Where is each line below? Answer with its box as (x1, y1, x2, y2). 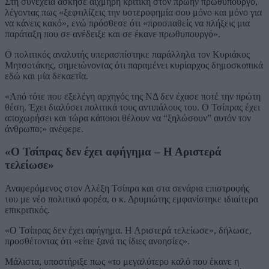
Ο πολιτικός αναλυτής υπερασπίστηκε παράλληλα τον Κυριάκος (5, 49, 250, 59)
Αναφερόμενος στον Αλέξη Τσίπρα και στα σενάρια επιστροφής (5, 183, 249, 194)
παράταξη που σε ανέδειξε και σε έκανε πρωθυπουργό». (5, 28, 220, 39)
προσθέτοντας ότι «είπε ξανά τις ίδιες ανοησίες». (5, 236, 190, 247)
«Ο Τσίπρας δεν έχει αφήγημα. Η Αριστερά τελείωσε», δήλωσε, (5, 225, 252, 236)
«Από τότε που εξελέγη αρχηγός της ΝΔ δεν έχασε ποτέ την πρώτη (5, 91, 261, 101)
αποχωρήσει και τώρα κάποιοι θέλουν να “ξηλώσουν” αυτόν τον (5, 112, 251, 123)
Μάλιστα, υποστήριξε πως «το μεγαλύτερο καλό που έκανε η (5, 256, 239, 267)
